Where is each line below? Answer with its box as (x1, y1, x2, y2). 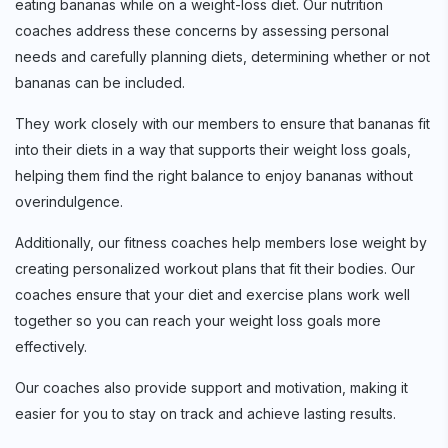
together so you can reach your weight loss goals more (15, 312, 381, 330)
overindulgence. (15, 193, 123, 211)
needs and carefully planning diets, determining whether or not (15, 48, 430, 66)
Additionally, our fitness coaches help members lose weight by (15, 234, 427, 252)
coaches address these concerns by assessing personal (15, 22, 389, 40)
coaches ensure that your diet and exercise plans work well (15, 286, 410, 304)
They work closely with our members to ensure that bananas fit (15, 115, 430, 133)
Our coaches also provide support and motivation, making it (15, 379, 408, 397)
